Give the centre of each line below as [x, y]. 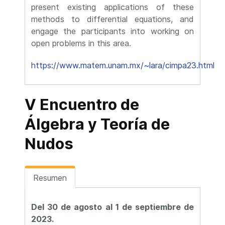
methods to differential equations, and [113, 19]
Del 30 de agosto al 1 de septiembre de [113, 207]
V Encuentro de [82, 104]
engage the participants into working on [113, 31]
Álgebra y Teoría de [97, 124]
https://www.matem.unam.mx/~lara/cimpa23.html [123, 65]
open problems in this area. [81, 43]
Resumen [50, 178]
